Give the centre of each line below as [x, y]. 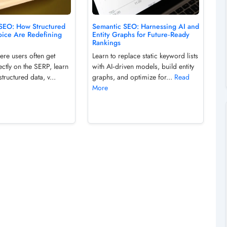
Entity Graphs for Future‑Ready [141, 34]
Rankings [106, 42]
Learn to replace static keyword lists [145, 55]
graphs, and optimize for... [133, 77]
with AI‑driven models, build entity [143, 66]
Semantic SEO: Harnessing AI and [145, 26]
